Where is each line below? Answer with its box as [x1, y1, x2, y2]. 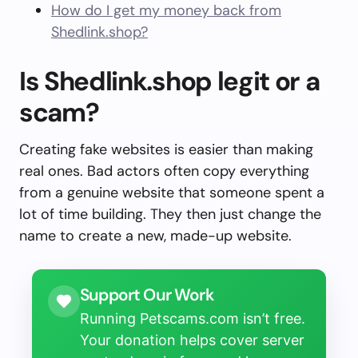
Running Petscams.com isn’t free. [80, 310, 305, 327]
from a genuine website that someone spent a [19, 183, 324, 202]
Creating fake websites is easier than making [19, 140, 313, 159]
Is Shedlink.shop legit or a [19, 64, 320, 98]
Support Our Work [80, 284, 214, 305]
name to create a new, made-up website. [19, 226, 292, 245]
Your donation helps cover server [80, 332, 304, 348]
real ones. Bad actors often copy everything [19, 161, 309, 181]
